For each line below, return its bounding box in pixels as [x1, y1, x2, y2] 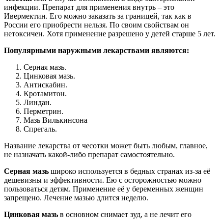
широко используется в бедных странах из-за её [49, 167, 210, 176]
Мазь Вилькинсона [24, 116, 87, 125]
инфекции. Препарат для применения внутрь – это [4, 3, 174, 12]
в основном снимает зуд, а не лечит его [58, 210, 192, 219]
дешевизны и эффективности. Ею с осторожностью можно [4, 176, 201, 185]
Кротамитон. [24, 89, 67, 98]
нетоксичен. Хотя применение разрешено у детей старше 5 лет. [4, 29, 216, 38]
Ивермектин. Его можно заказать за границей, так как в [4, 12, 192, 21]
